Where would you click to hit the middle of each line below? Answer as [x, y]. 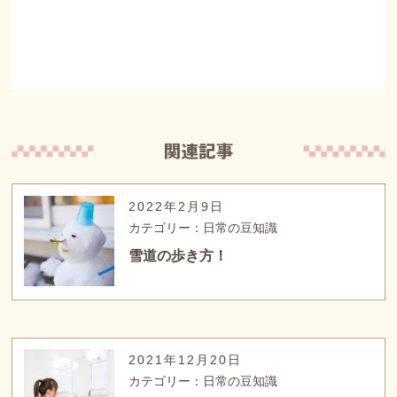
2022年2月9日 [177, 206]
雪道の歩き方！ [179, 255]
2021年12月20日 [186, 360]
